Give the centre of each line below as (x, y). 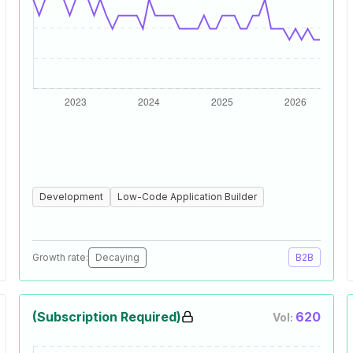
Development (71, 197)
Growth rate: (60, 257)
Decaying (117, 257)
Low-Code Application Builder (187, 197)
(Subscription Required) (107, 317)
